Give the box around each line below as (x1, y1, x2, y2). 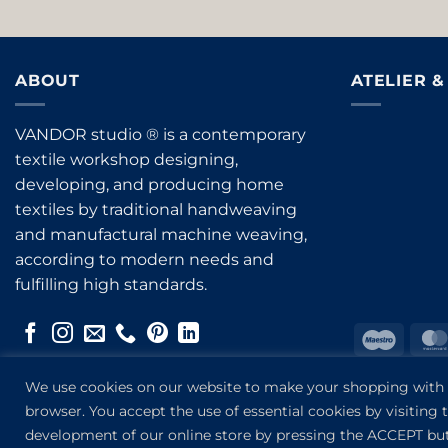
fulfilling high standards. (15, 275, 207, 295)
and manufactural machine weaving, (15, 225, 307, 245)
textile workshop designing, (15, 150, 238, 170)
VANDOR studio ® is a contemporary (15, 125, 306, 145)
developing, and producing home (15, 175, 284, 195)
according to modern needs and (15, 250, 274, 270)
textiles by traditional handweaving (15, 200, 297, 220)
